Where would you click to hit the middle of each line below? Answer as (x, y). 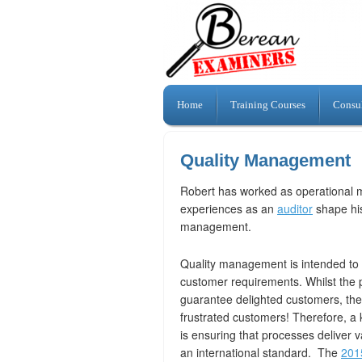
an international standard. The (261, 352)
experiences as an (229, 208)
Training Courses (268, 105)
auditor (295, 208)
